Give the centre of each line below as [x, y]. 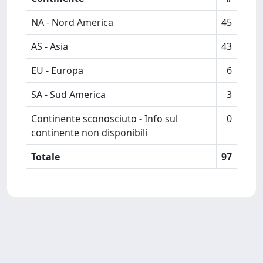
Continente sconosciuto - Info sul [104, 119]
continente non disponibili [89, 133]
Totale [45, 157]
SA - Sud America [68, 95]
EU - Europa [57, 70]
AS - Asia [50, 46]
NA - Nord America [72, 22]
